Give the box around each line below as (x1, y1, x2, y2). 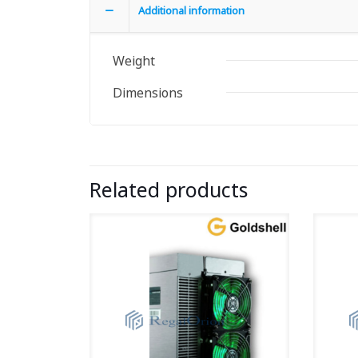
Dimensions (113, 84, 183, 101)
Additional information (138, 3, 245, 18)
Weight (113, 52, 155, 70)
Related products (89, 176, 248, 203)
